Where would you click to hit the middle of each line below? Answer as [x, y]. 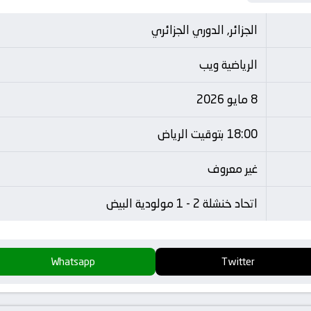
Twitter [238, 261]
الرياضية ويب [228, 65]
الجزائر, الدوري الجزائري [204, 30]
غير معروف [233, 169]
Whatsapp [73, 261]
